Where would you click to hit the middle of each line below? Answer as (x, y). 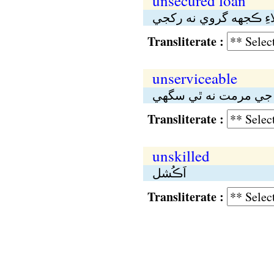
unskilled (181, 156)
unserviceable (194, 78)
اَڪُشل (169, 173)
